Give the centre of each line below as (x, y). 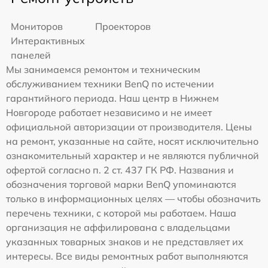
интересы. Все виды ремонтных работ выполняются (127, 256)
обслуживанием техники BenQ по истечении (110, 83)
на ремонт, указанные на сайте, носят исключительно (132, 141)
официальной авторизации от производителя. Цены (129, 127)
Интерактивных (48, 40)
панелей (31, 55)
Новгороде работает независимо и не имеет (109, 112)
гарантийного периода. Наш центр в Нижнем (112, 98)
